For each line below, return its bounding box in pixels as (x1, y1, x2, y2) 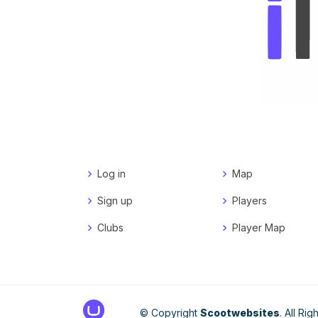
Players (232, 194, 267, 207)
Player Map (232, 221, 285, 234)
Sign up (97, 194, 133, 207)
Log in (97, 168, 126, 180)
